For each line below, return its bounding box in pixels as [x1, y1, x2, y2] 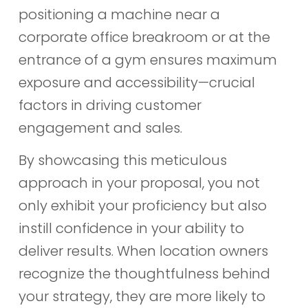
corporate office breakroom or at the [18, 27, 270, 47]
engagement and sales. [18, 118, 182, 138]
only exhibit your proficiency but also [18, 196, 267, 216]
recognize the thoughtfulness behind [18, 264, 270, 284]
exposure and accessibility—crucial [18, 73, 255, 93]
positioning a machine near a [18, 5, 220, 25]
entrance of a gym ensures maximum [18, 50, 277, 70]
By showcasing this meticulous [18, 151, 227, 170]
